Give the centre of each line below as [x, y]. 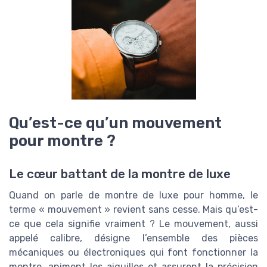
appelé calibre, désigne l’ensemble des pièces [133, 238]
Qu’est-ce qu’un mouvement [115, 123]
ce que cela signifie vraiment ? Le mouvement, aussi [133, 224]
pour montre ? [62, 141]
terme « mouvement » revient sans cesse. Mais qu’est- [133, 210]
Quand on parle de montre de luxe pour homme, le [133, 195]
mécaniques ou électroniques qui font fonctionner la [133, 253]
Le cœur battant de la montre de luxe [120, 174]
